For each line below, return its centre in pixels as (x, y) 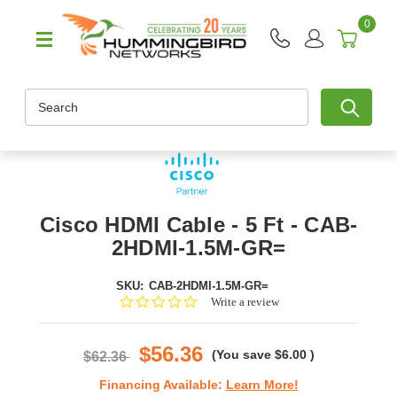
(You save (241, 355)
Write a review (245, 302)
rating (212, 331)
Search (45, 98)
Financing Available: (162, 385)
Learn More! (262, 385)
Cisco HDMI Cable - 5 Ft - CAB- (198, 225)
